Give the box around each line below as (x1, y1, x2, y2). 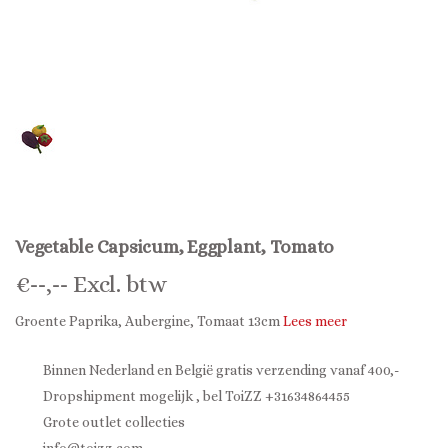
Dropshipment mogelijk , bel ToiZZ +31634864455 (40, 388, 350, 404)
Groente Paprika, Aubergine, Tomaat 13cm (15, 313, 283, 329)
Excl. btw (68, 270, 167, 298)
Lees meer (283, 313, 347, 329)
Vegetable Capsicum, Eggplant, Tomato (15, 236, 334, 257)
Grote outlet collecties (40, 414, 185, 430)
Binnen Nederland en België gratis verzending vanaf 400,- (40, 362, 399, 378)
